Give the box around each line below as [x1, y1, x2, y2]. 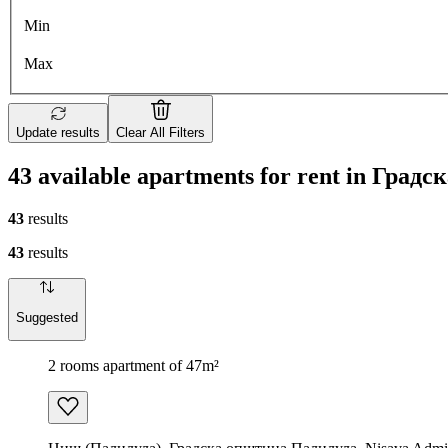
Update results [16, 125, 100, 141]
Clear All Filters [116, 125, 205, 141]
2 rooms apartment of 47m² [48, 356, 219, 374]
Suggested [16, 309, 78, 325]
